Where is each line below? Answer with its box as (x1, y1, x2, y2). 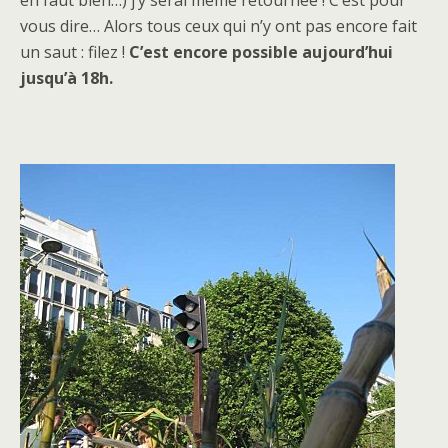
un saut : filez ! (20, 40, 129, 63)
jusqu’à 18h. (20, 66, 113, 89)
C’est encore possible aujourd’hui (129, 40, 393, 63)
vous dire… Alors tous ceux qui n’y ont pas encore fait (20, 14, 417, 37)
